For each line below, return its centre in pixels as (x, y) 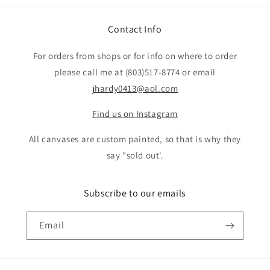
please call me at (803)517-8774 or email (135, 72)
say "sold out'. (135, 155)
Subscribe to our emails (135, 193)
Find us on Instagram (135, 114)
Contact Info (135, 29)
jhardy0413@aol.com (135, 88)
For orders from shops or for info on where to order (135, 56)
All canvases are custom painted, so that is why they (135, 139)
